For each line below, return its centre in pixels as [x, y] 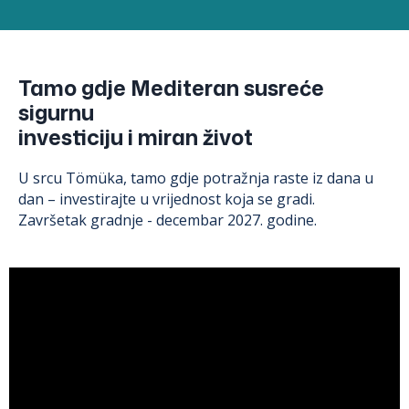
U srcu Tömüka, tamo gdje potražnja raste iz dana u [196, 178]
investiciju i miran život [136, 136]
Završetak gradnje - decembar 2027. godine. [168, 220]
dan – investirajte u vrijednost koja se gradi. [167, 199]
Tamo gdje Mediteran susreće [171, 87]
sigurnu [56, 112]
